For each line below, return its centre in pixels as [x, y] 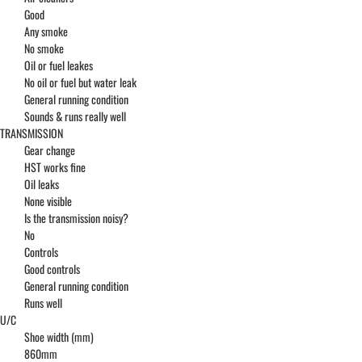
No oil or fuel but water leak [80, 82]
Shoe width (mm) [59, 337]
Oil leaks [42, 184]
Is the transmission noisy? [76, 218]
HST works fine [55, 167]
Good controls [52, 269]
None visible [48, 201]
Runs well [43, 303]
